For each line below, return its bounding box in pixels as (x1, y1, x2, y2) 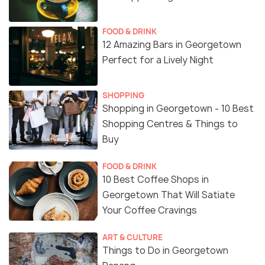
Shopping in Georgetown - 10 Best (102, 102, 254, 115)
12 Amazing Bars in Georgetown (102, 38, 241, 51)
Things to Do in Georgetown (102, 244, 228, 257)
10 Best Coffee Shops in (102, 173, 209, 186)
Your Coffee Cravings (102, 203, 197, 216)
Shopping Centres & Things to (102, 117, 238, 130)
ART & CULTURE (102, 231, 163, 243)
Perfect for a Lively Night (102, 53, 214, 66)
